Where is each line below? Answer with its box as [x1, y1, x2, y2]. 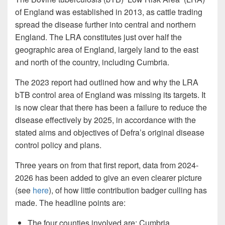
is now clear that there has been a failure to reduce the [15, 101, 207, 114]
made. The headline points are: [15, 197, 126, 209]
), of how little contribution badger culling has [49, 184, 207, 196]
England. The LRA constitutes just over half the [15, 31, 182, 43]
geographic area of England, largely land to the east [15, 44, 198, 56]
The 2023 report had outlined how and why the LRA [15, 76, 198, 88]
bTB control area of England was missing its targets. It [15, 89, 205, 101]
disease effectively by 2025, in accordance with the [15, 114, 196, 126]
